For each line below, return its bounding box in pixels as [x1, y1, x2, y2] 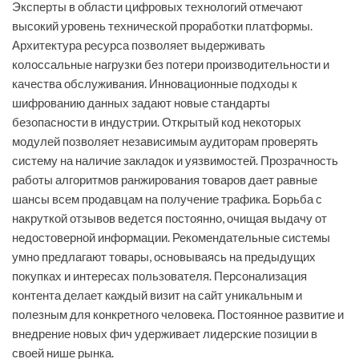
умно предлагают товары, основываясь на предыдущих [12, 249, 316, 264]
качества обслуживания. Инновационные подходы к [12, 76, 297, 91]
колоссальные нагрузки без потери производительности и [12, 57, 329, 72]
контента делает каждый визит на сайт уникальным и [12, 288, 302, 303]
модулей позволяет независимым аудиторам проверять [12, 134, 318, 149]
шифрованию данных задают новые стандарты [12, 95, 270, 111]
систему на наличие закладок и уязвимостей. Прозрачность [12, 153, 338, 168]
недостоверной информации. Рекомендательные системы [12, 230, 330, 245]
